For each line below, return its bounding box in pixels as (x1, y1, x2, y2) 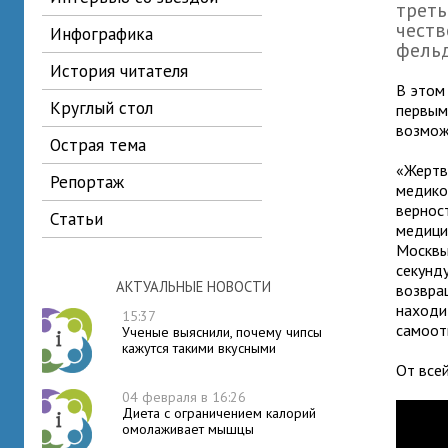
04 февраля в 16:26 (122, 388, 246, 406)
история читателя (62, 59, 188, 82)
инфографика (62, 22, 153, 45)
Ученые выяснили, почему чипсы (122, 323, 322, 341)
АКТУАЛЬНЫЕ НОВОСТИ (115, 277, 271, 296)
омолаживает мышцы (122, 420, 254, 438)
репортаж (59, 170, 124, 193)
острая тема (61, 133, 146, 156)
